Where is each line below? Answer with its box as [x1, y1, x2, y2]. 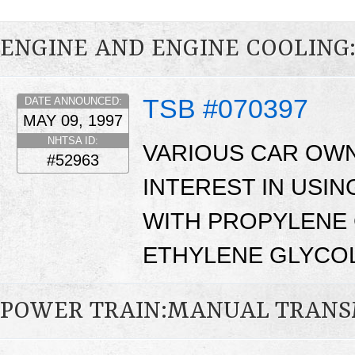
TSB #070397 [143, 94, 308, 124]
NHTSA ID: [48, 135, 98, 147]
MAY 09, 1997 [23, 112, 123, 130]
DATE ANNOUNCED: [24, 95, 122, 108]
